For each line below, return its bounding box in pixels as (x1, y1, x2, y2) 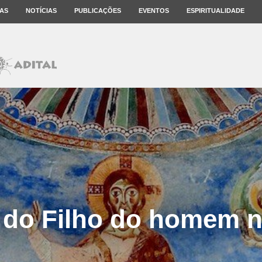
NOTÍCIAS (26, 7, 57, 14)
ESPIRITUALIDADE (187, 7, 244, 14)
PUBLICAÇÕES (74, 7, 121, 14)
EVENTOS (139, 7, 169, 14)
